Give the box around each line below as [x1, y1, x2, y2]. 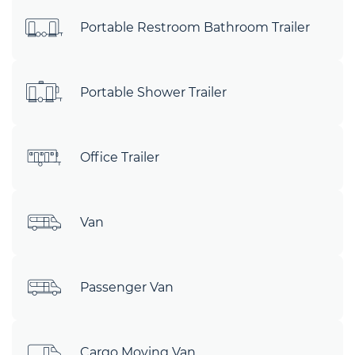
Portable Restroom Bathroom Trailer [80, 20, 310, 35]
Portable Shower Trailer [80, 85, 227, 100]
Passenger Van [80, 279, 174, 295]
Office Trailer [80, 149, 159, 165]
